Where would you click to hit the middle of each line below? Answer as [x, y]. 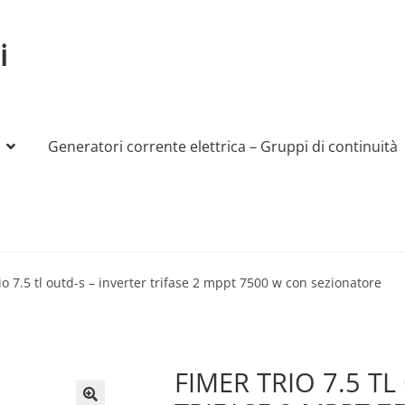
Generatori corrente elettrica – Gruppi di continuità [223, 147]
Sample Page [195, 275]
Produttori [112, 275]
